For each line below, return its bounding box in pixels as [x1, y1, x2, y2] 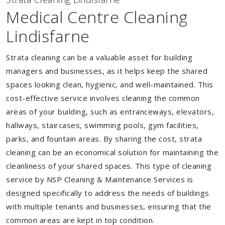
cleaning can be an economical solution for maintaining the [6, 147, 218, 157]
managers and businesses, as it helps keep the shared [6, 66, 207, 76]
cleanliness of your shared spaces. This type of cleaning [6, 161, 211, 171]
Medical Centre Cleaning [6, 6, 188, 28]
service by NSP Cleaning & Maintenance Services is [6, 174, 193, 184]
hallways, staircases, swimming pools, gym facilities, [6, 120, 199, 130]
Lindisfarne [6, 25, 90, 47]
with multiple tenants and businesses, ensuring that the [6, 201, 211, 211]
